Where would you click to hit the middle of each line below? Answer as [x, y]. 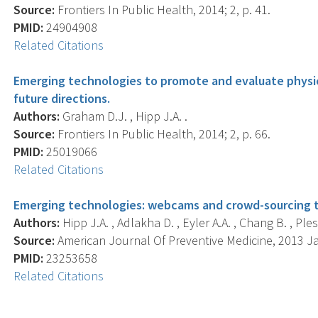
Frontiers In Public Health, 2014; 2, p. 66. [163, 133]
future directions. [62, 98]
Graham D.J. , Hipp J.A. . [124, 116]
